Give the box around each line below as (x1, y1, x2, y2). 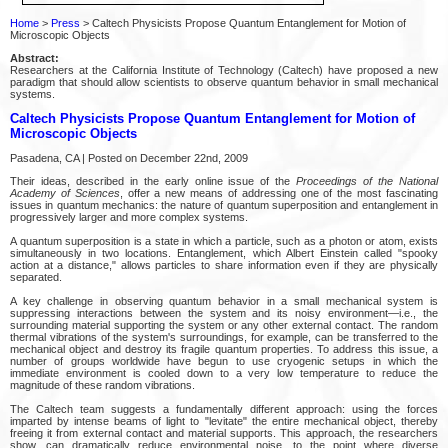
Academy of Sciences (10, 186, 120, 199)
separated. (10, 270, 62, 283)
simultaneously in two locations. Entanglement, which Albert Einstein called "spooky (10, 246, 438, 259)
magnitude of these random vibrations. (10, 378, 195, 391)
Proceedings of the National (296, 174, 439, 187)
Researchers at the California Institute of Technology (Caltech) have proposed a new (10, 64, 438, 76)
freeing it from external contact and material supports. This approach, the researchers (10, 426, 438, 439)
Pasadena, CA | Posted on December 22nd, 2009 (10, 151, 248, 164)
